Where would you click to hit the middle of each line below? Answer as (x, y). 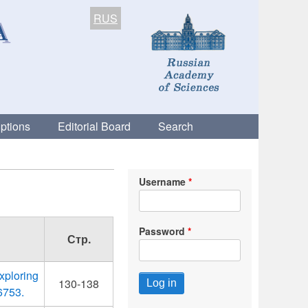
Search (176, 126)
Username (162, 181)
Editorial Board (94, 126)
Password (162, 231)
